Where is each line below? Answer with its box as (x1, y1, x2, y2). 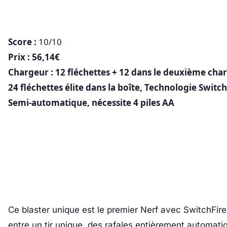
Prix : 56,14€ (8, 51, 60, 63)
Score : (8, 36, 36, 48)
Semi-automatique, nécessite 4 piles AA (8, 97, 174, 109)
